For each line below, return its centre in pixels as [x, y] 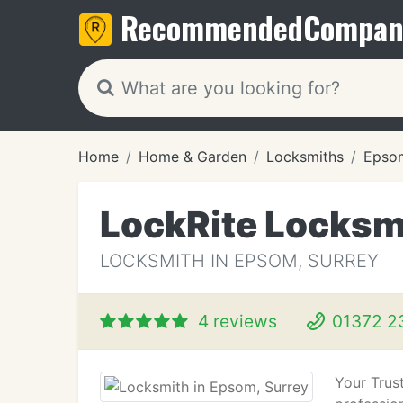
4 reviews [237, 321]
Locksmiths [305, 157]
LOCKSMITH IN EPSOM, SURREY [239, 261]
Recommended [212, 27]
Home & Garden [193, 157]
